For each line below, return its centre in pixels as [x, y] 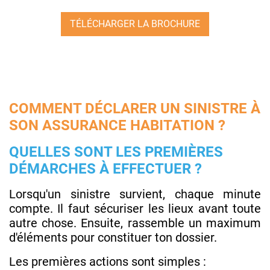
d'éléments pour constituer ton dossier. [113, 237]
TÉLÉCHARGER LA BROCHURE [135, 24]
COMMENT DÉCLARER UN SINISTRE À [135, 108]
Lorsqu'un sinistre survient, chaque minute [135, 194]
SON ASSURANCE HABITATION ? [117, 125]
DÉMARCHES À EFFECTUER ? [105, 168]
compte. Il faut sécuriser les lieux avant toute [135, 208]
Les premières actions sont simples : [108, 261]
